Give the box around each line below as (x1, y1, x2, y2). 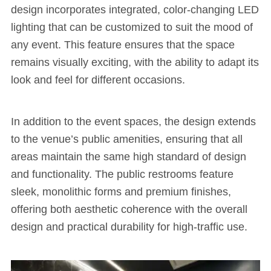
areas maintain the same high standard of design (10, 151, 246, 163)
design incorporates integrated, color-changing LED (10, 4, 259, 16)
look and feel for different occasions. (10, 74, 185, 87)
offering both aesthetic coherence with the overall (10, 203, 247, 216)
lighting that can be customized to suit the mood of (10, 21, 253, 34)
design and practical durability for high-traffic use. (10, 221, 247, 233)
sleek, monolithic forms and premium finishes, (10, 186, 231, 198)
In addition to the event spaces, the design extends (10, 116, 256, 128)
